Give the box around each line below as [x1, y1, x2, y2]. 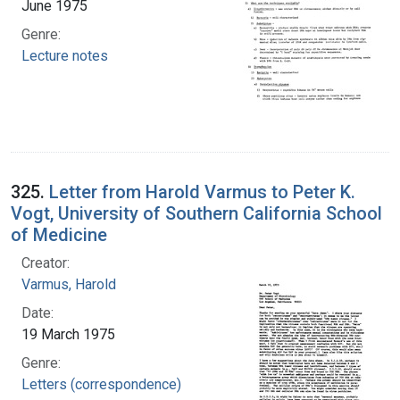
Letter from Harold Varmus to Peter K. [49, 180, 355, 203]
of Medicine [11, 223, 107, 246]
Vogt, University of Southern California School [11, 202, 382, 224]
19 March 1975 [21, 325, 115, 343]
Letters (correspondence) [21, 375, 181, 393]
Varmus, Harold [21, 275, 116, 293]
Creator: [21, 254, 70, 271]
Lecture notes [21, 46, 108, 64]
